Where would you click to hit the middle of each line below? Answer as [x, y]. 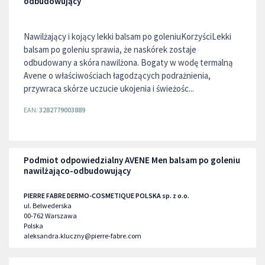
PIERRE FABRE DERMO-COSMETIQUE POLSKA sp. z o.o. [106, 195]
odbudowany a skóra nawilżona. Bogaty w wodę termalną [128, 62]
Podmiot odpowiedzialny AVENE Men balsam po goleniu [132, 160]
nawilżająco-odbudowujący [77, 171]
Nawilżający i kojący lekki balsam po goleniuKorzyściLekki [127, 36]
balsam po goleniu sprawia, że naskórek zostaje [110, 49]
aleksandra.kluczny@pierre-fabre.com [83, 236]
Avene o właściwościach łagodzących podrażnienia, [117, 75]
